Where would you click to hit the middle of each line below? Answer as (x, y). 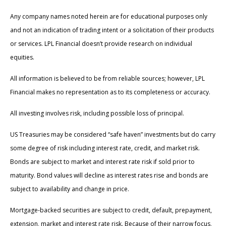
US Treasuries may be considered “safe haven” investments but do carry (113, 135)
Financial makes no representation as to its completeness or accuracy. (110, 92)
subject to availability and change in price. (70, 189)
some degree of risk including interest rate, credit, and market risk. (105, 148)
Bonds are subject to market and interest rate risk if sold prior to (102, 162)
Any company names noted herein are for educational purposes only (109, 17)
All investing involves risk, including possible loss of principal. (97, 114)
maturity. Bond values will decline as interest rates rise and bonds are (109, 176)
